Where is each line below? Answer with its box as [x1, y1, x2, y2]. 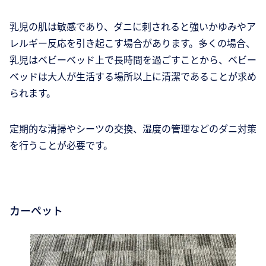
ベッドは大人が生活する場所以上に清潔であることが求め [9, 69, 256, 84]
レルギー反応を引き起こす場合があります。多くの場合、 [9, 36, 255, 50]
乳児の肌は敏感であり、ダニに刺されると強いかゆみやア [9, 19, 256, 34]
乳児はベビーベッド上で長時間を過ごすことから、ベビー [9, 52, 256, 67]
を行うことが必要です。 [9, 138, 113, 153]
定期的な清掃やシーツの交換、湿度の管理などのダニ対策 [9, 121, 256, 136]
